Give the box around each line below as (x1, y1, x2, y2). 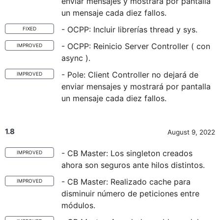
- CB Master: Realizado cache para (61, 177, 191, 187)
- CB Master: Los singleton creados (61, 148, 192, 158)
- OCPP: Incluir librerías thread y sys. (61, 25, 197, 34)
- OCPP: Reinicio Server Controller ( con (61, 41, 210, 51)
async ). (61, 53, 90, 63)
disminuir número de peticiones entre (61, 189, 199, 198)
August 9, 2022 (167, 128, 215, 136)
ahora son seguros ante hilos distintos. (61, 160, 205, 170)
